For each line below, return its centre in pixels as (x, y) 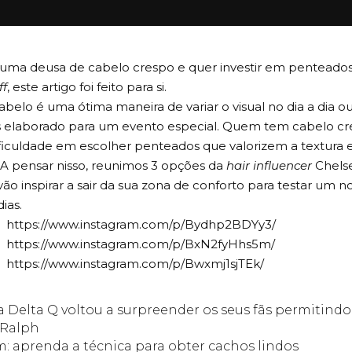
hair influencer (268, 165)
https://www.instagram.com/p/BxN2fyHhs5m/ (140, 244)
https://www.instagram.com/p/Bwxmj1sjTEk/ (135, 264)
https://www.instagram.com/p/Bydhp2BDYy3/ (141, 224)
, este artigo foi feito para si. (87, 87)
